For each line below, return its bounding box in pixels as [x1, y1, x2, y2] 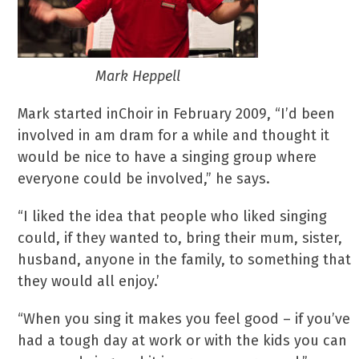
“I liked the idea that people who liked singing [18, 208, 328, 225]
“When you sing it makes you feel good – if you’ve [18, 310, 351, 328]
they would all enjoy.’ [18, 272, 160, 290]
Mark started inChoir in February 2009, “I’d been [18, 105, 336, 123]
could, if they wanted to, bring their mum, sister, [18, 229, 343, 247]
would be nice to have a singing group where [18, 148, 317, 166]
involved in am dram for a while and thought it [18, 127, 330, 144]
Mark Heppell [95, 67, 181, 85]
